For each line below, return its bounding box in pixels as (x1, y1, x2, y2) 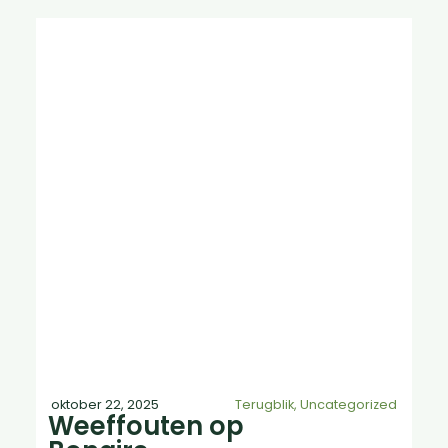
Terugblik (235, 396, 295, 414)
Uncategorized (300, 396, 398, 414)
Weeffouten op (47, 408, 244, 445)
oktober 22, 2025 (50, 396, 159, 414)
